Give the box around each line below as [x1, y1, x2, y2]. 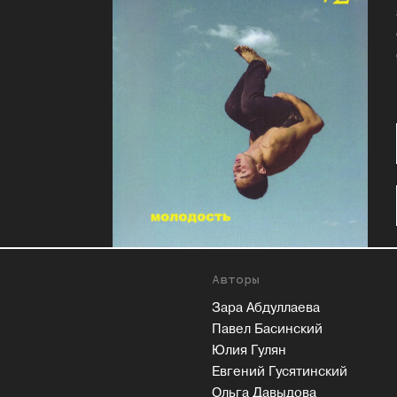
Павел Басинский [212, 320, 323, 339]
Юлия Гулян [212, 341, 286, 361]
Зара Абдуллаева [212, 299, 320, 318]
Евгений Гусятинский [212, 362, 347, 382]
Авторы [212, 273, 260, 287]
